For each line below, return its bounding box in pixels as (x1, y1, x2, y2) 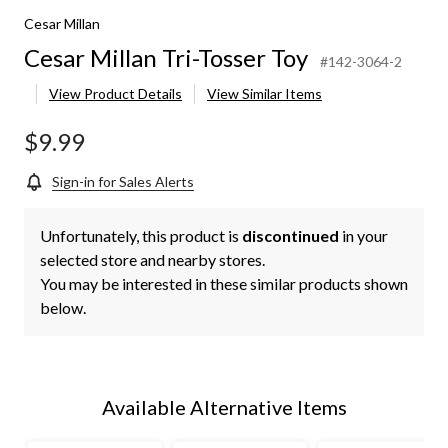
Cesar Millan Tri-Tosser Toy (24, 43, 308, 73)
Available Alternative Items (101, 395, 347, 420)
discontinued (242, 226, 339, 246)
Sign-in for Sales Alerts (52, 173, 194, 191)
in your (339, 226, 388, 246)
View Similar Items (207, 85, 322, 103)
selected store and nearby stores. (40, 250, 265, 270)
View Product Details (49, 85, 182, 103)
